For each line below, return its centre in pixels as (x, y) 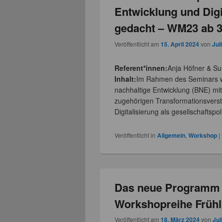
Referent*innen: (141, 68)
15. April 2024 (180, 44)
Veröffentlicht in (135, 135)
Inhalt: (126, 79)
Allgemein (171, 135)
